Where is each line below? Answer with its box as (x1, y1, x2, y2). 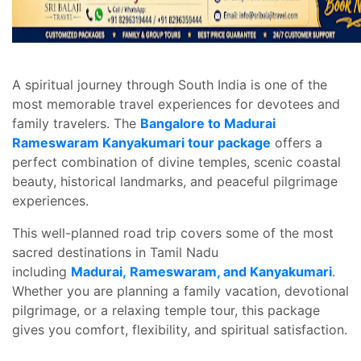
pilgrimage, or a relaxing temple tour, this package (12, 302, 320, 318)
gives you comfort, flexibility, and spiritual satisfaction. (12, 322, 347, 338)
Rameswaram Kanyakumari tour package (12, 135, 271, 151)
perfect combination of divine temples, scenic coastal (12, 154, 341, 170)
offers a (271, 135, 322, 151)
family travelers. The (12, 115, 140, 131)
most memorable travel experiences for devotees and (12, 96, 340, 112)
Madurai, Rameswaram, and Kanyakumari (71, 263, 332, 280)
